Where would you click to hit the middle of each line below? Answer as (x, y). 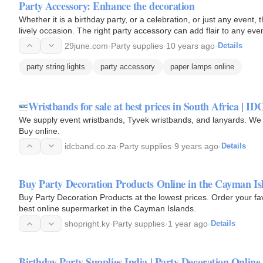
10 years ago (190, 45)
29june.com (86, 45)
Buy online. (39, 131)
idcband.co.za (90, 146)
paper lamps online (202, 66)
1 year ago (188, 224)
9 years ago (196, 146)
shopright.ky (87, 224)
